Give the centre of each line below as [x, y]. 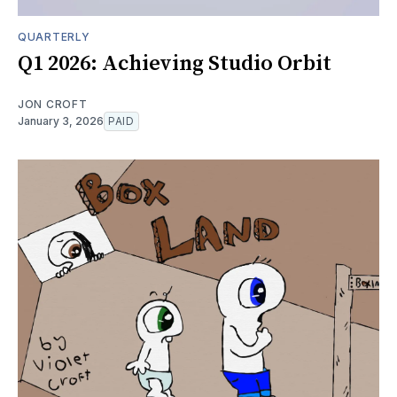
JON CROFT [53, 105]
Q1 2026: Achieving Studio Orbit [175, 64]
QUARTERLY [54, 37]
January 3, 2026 [61, 121]
